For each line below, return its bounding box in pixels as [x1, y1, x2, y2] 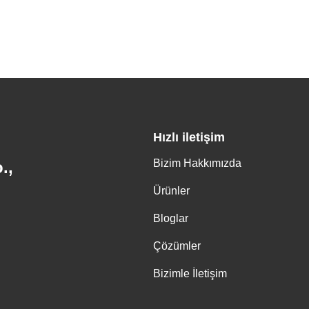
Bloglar [153, 212, 188, 225]
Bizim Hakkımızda [153, 157, 241, 170]
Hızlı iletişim [153, 130, 225, 145]
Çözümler [153, 240, 201, 252]
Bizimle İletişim [153, 268, 227, 280]
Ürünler [153, 185, 190, 197]
